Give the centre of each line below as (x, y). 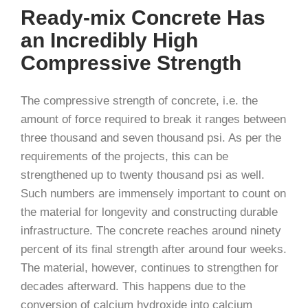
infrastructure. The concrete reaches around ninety (151, 231)
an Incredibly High (109, 40)
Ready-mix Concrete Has (143, 18)
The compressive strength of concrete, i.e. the (139, 101)
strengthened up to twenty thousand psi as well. (143, 175)
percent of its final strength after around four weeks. (154, 249)
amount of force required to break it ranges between (153, 119)
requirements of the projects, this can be (124, 156)
